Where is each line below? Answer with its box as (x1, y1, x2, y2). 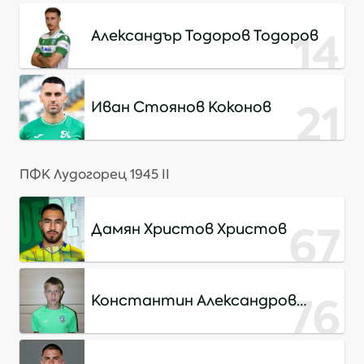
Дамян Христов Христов (91, 219, 287, 239)
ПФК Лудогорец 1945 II (19, 166, 170, 183)
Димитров (91, 310, 175, 330)
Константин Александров (91, 291, 297, 310)
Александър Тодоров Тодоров (91, 26, 318, 45)
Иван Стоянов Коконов (91, 97, 271, 117)
